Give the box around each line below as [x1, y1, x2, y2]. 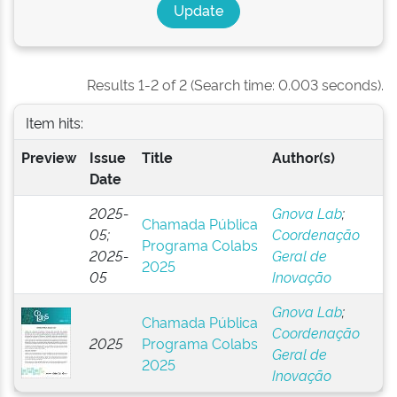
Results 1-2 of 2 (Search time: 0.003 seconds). [87, 74, 384, 94]
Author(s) [271, 147, 335, 167]
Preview [20, 147, 76, 167]
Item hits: [25, 112, 83, 132]
